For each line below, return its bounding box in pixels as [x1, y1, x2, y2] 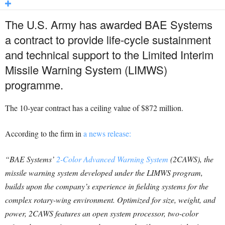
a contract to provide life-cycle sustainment [5, 32, 211, 48]
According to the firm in [5, 128, 83, 139]
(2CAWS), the [168, 154, 213, 165]
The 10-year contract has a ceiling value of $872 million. [5, 102, 183, 114]
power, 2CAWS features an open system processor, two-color [5, 208, 198, 219]
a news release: [83, 128, 131, 139]
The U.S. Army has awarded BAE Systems [5, 17, 212, 33]
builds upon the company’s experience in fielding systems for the [5, 181, 208, 192]
